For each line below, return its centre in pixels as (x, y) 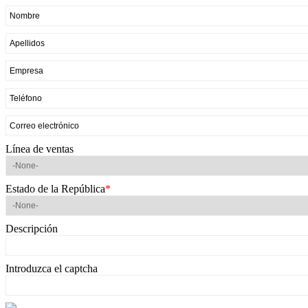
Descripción (32, 229)
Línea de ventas (40, 149)
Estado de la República (55, 189)
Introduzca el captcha (52, 268)
